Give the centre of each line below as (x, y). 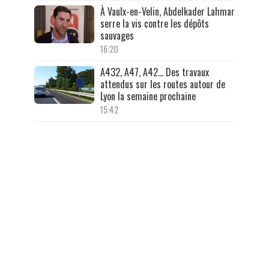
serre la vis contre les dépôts (154, 24)
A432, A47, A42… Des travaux (154, 72)
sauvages (117, 36)
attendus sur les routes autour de (162, 84)
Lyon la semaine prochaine (148, 96)
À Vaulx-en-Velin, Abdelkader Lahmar (167, 12)
